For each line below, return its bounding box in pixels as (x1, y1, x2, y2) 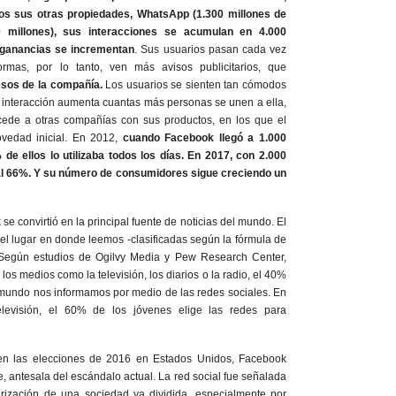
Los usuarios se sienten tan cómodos (102, 78, 287, 91)
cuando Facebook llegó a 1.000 (122, 131, 287, 144)
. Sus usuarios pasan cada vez (134, 42, 287, 56)
